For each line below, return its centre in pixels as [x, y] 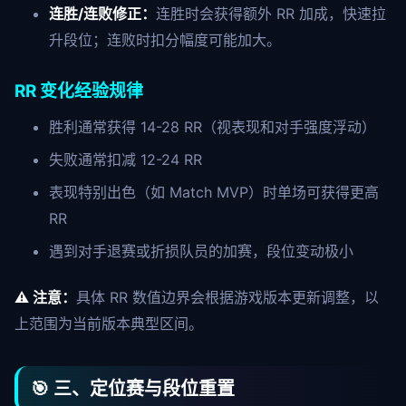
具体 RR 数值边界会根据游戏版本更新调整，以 [227, 297]
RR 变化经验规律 [79, 91]
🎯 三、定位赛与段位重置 [133, 389]
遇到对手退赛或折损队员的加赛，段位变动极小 [201, 251]
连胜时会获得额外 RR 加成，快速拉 [271, 14]
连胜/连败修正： [102, 14]
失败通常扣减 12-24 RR [125, 159]
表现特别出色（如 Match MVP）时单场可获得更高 [213, 192]
